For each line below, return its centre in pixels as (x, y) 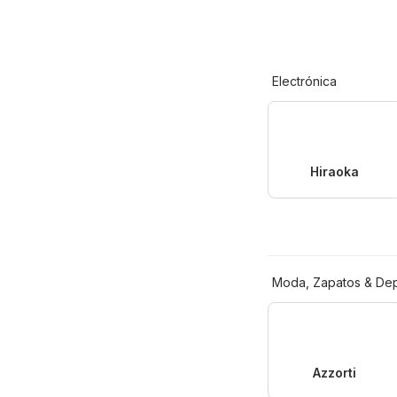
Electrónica (304, 81)
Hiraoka (335, 171)
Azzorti (335, 372)
